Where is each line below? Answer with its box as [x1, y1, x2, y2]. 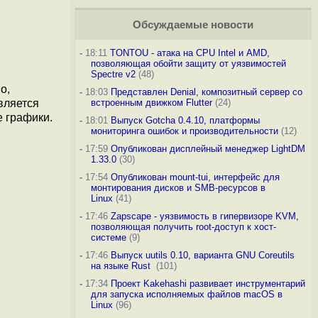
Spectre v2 [90, 69, 136, 79]
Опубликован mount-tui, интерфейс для [110, 172, 280, 182]
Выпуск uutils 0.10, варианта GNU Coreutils [110, 250, 295, 261]
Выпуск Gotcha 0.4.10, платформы [110, 115, 260, 126]
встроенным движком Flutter [90, 97, 212, 108]
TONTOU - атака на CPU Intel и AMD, [109, 48, 270, 58]
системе [90, 232, 126, 243]
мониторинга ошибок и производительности [90, 126, 278, 136]
